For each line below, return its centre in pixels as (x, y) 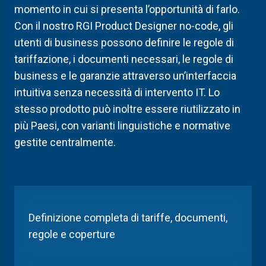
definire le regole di (189, 42)
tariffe (156, 218)
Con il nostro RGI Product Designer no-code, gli (124, 26)
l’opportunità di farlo (190, 9)
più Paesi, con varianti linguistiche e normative (122, 126)
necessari (153, 59)
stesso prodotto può (64, 109)
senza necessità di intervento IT (129, 92)
